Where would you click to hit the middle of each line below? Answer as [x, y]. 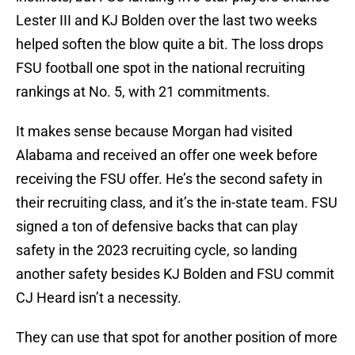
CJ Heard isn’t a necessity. [99, 298]
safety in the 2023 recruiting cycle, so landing [157, 250]
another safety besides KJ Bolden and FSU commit [175, 274]
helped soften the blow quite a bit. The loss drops [170, 44]
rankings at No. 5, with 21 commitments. [143, 92]
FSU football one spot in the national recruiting [160, 68]
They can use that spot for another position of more [177, 338]
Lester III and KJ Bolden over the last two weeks [166, 21]
